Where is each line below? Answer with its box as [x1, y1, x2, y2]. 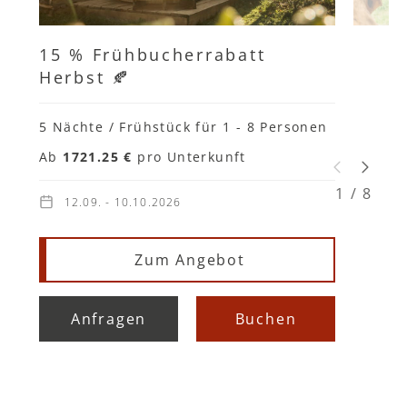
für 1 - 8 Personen [195, 118, 328, 136]
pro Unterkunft [137, 148, 246, 166]
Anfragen [70, 309, 147, 330]
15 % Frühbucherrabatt [39, 44, 266, 66]
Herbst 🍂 [39, 66, 131, 89]
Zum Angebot [134, 250, 245, 271]
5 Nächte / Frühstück [39, 118, 196, 136]
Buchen [234, 309, 297, 330]
